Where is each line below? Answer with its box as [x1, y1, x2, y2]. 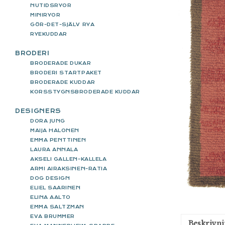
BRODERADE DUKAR [30, 60, 91, 66]
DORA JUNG [30, 118, 65, 124]
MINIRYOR [30, 12, 61, 18]
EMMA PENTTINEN [30, 137, 86, 143]
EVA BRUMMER [30, 213, 75, 219]
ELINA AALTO [30, 194, 71, 200]
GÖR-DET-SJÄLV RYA [30, 21, 95, 27]
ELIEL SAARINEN [30, 184, 81, 190]
